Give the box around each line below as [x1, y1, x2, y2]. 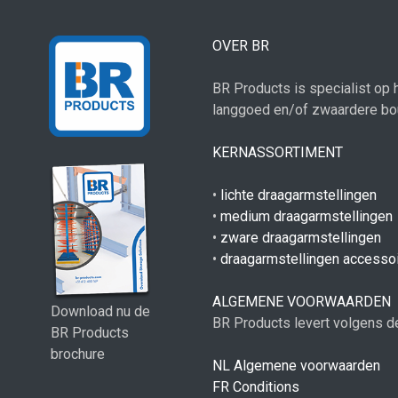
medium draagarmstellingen [220, 208, 393, 225]
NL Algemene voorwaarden [212, 357, 380, 374]
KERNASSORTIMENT [212, 144, 343, 161]
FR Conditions [212, 378, 299, 395]
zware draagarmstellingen [220, 229, 381, 246]
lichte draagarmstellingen [220, 187, 377, 203]
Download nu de [51, 303, 150, 321]
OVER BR [212, 37, 269, 54]
